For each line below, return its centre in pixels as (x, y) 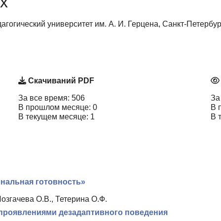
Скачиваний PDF (60, 81)
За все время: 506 (52, 98)
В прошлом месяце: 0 (58, 108)
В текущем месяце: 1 (56, 117)
